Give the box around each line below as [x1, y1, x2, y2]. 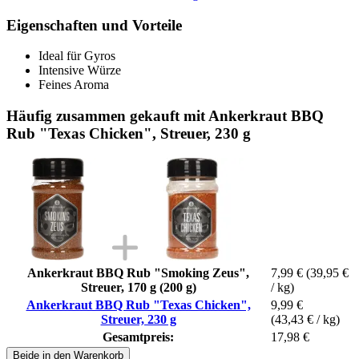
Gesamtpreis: [103, 329, 174, 344]
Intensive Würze [38, 63, 121, 78]
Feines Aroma [38, 78, 109, 92]
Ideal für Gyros [38, 49, 115, 63]
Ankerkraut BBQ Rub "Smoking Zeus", [27, 265, 249, 280]
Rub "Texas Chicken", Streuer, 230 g [6, 124, 251, 142]
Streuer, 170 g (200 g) [80, 280, 196, 294]
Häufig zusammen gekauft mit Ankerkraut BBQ [6, 107, 324, 124]
